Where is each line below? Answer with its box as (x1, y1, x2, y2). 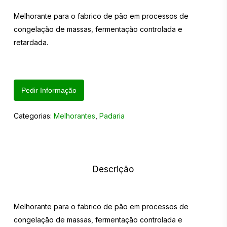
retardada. (13, 38, 48, 47)
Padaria (99, 111, 125, 120)
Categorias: (13, 111, 54, 120)
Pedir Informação (21, 86, 77, 94)
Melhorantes (53, 111, 95, 120)
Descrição (93, 164, 134, 174)
